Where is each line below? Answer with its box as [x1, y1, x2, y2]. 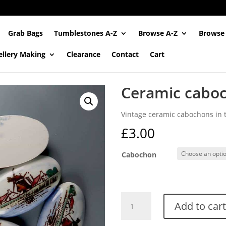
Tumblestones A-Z [54, 28, 118, 38]
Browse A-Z [138, 28, 178, 38]
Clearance [67, 49, 101, 59]
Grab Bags [8, 28, 43, 38]
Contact [111, 49, 139, 59]
